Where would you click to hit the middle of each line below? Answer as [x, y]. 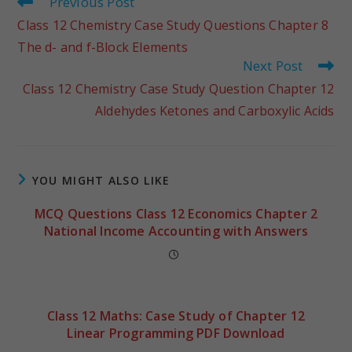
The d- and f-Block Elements [103, 47]
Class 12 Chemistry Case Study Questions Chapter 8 [173, 25]
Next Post [273, 65]
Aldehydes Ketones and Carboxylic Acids [214, 110]
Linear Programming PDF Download [176, 333]
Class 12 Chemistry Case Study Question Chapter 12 [178, 88]
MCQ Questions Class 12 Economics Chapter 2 [176, 213]
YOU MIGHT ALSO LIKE [101, 180]
